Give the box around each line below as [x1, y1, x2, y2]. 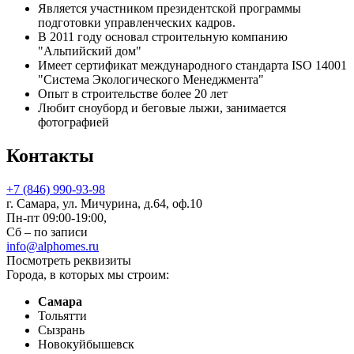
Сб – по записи [6, 225, 88, 239]
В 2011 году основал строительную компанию [38, 30, 288, 44]
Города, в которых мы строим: [6, 268, 169, 282]
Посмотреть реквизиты [6, 254, 131, 268]
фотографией [38, 115, 109, 130]
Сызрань [38, 323, 85, 337]
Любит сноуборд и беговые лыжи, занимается [38, 101, 286, 115]
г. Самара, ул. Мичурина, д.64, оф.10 [6, 197, 202, 211]
